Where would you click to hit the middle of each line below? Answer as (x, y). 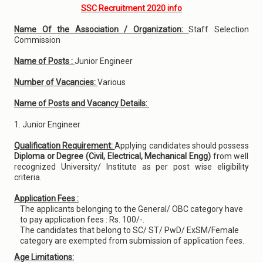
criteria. (29, 177)
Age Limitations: (44, 257)
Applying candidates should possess (182, 146)
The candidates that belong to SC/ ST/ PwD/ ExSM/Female (129, 230)
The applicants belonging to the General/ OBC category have (131, 209)
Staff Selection (219, 29)
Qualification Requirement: (65, 146)
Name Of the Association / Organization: (102, 29)
